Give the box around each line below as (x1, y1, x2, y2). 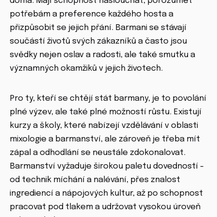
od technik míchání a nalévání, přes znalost (10, 175, 180, 184)
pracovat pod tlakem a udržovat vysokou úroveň (10, 202, 201, 211)
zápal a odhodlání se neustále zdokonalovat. (10, 148, 186, 157)
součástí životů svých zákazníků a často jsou (10, 37, 187, 46)
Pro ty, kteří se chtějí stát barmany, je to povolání (10, 94, 206, 103)
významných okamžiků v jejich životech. (10, 64, 163, 73)
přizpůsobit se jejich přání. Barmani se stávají (10, 23, 186, 32)
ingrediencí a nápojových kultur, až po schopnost (10, 189, 203, 198)
